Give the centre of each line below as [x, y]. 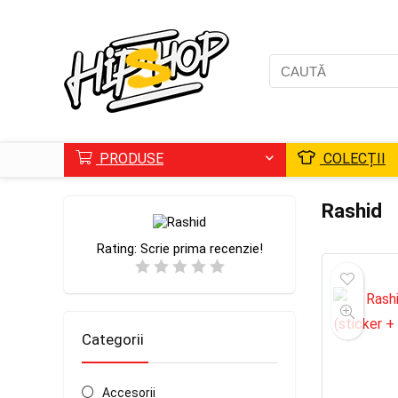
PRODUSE [130, 159]
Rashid [352, 211]
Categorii [113, 339]
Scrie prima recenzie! [201, 249]
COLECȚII [353, 159]
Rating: [118, 249]
